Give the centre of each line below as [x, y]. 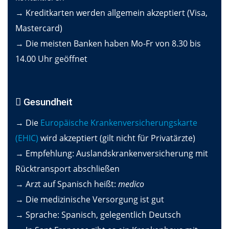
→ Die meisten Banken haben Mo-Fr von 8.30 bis [108, 43]
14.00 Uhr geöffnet [51, 59]
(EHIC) [27, 138]
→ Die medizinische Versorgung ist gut [90, 199]
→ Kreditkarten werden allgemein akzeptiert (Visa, [111, 13]
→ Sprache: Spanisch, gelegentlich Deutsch [98, 214]
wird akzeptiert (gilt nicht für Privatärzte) [117, 138]
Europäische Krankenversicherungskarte [119, 122]
